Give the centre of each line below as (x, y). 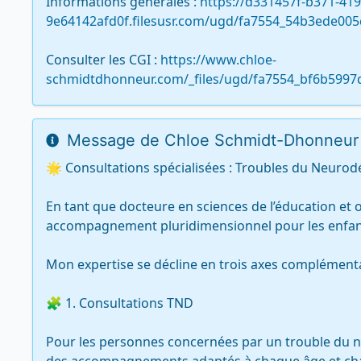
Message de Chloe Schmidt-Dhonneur (210, 140)
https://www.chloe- (218, 60)
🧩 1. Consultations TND (120, 303)
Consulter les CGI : (103, 60)
